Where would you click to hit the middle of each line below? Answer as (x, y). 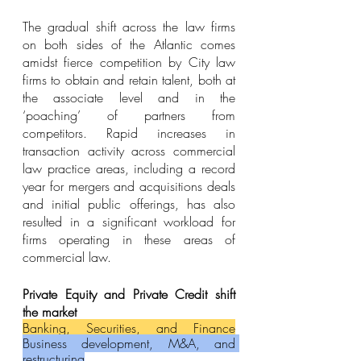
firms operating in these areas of (129, 239)
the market (50, 312)
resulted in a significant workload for (129, 222)
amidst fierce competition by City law (129, 62)
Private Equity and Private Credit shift (129, 294)
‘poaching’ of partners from (129, 115)
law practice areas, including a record (129, 168)
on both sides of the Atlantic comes (129, 44)
